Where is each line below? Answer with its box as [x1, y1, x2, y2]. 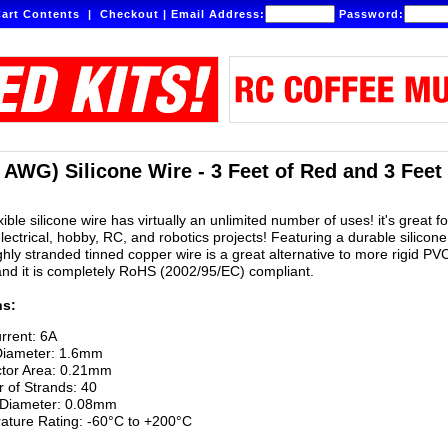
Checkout [100, 8, 159, 20]
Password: [335, 8, 404, 20]
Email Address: [171, 8, 265, 20]
